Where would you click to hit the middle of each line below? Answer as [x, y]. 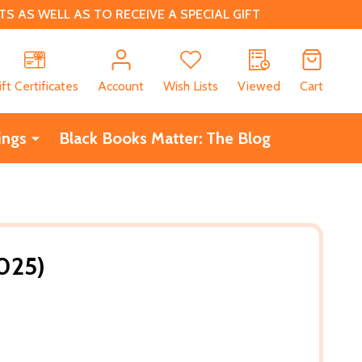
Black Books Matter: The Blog [164, 138]
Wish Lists [191, 86]
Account [121, 86]
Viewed [259, 86]
